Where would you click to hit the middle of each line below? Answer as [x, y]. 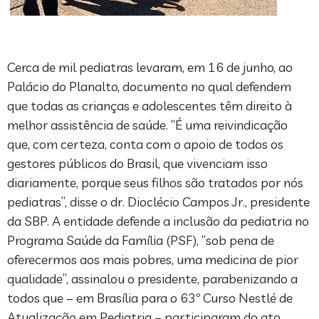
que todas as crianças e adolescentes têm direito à [150, 106]
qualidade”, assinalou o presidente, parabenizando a [152, 279]
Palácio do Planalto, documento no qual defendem [149, 87]
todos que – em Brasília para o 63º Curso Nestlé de [150, 298]
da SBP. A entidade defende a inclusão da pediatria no [158, 221]
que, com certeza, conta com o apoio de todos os [145, 145]
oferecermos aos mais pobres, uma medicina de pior [153, 260]
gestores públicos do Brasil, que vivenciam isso [137, 164]
